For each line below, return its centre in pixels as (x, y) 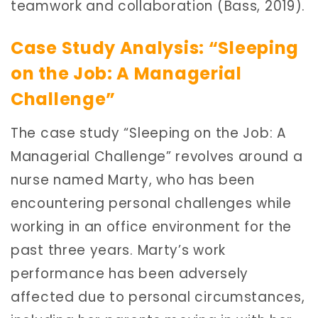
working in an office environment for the (152, 226)
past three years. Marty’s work (118, 250)
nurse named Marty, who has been (133, 180)
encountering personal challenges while (151, 203)
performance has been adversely (130, 273)
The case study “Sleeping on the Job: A (149, 133)
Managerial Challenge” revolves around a (157, 156)
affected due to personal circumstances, (158, 297)
